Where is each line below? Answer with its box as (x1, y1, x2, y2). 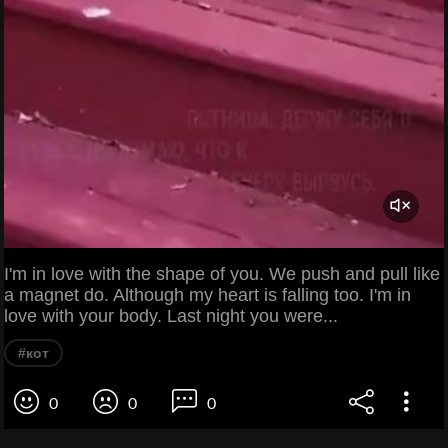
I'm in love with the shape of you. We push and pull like (4, 264, 440, 285)
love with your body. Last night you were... (4, 306, 338, 327)
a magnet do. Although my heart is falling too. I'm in (4, 285, 411, 306)
